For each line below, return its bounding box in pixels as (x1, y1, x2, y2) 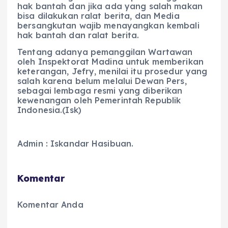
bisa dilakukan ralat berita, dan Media (17, 11, 180, 21)
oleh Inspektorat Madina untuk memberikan (17, 56, 204, 67)
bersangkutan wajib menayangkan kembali (17, 20, 199, 31)
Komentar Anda (17, 199, 83, 210)
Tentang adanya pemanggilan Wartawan (17, 47, 193, 58)
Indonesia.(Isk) (17, 105, 81, 116)
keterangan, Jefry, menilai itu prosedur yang (17, 66, 208, 77)
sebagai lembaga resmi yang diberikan (17, 85, 183, 96)
